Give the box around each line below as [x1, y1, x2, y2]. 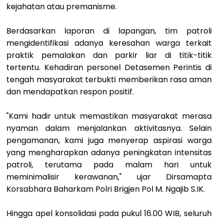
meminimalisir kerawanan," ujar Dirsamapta [6, 171, 212, 182]
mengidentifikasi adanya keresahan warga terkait [6, 37, 212, 49]
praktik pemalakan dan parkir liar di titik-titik [6, 49, 212, 61]
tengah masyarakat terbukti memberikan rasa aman [6, 73, 212, 85]
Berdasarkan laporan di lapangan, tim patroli [6, 25, 212, 36]
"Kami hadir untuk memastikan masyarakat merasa [6, 110, 212, 122]
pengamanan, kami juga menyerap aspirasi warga [6, 134, 212, 146]
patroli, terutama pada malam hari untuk [6, 159, 212, 170]
